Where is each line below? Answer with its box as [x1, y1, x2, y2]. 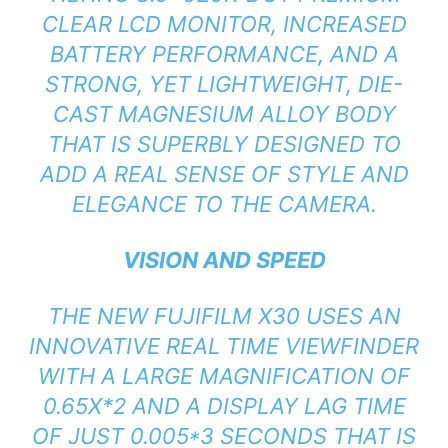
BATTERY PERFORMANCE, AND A [49, 41, 399, 68]
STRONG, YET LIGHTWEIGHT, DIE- [45, 71, 403, 98]
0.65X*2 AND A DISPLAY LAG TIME [42, 393, 406, 420]
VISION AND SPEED [122, 247, 326, 274]
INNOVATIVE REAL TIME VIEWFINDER [29, 333, 419, 360]
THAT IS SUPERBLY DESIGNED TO [47, 131, 401, 158]
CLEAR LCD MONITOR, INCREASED [41, 11, 407, 38]
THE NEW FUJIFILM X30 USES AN [47, 303, 401, 330]
